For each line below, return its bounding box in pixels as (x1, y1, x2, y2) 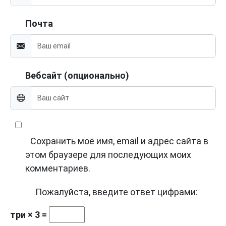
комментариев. (25, 163, 90, 174)
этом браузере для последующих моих (25, 149, 191, 160)
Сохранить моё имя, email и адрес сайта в (30, 136, 208, 147)
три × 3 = (10, 209, 49, 220)
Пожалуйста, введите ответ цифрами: (35, 187, 198, 198)
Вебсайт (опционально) (25, 70, 129, 81)
